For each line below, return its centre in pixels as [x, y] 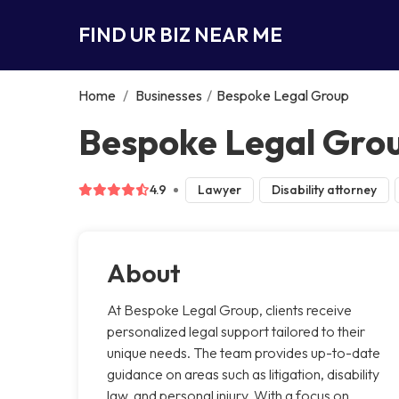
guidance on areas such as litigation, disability [243, 374]
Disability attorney [324, 189]
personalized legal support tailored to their [236, 331]
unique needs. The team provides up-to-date [244, 352]
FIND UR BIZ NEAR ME [180, 34]
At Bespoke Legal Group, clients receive [229, 309]
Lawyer [219, 189]
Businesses [169, 95]
